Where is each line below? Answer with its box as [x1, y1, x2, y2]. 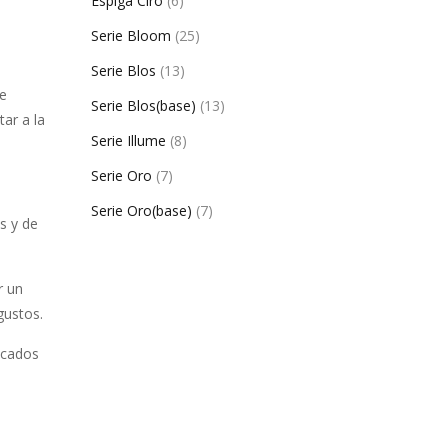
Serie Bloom [91, 26, 171, 45]
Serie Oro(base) [91, 201, 192, 220]
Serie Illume [91, 131, 166, 150]
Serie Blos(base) [91, 96, 196, 115]
